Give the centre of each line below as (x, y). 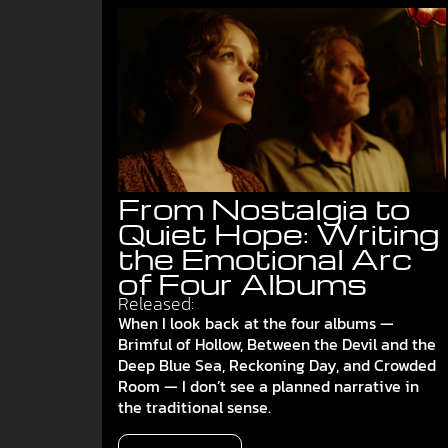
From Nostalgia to (264, 208)
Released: (156, 304)
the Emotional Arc (265, 258)
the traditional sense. (194, 407)
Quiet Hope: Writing (278, 233)
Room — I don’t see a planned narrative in (268, 386)
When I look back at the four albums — (256, 323)
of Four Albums (242, 283)
